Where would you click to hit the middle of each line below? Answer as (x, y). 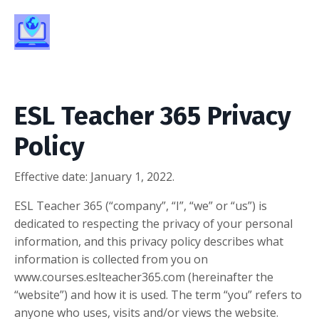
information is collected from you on (111, 259)
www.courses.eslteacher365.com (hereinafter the (144, 277)
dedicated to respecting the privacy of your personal (153, 224)
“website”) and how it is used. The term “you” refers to (158, 295)
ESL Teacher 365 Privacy (153, 116)
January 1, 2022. (132, 177)
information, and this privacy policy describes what (149, 241)
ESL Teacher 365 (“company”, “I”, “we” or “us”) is (141, 206)
